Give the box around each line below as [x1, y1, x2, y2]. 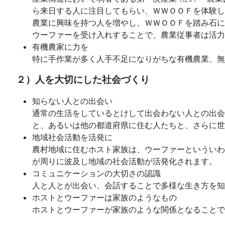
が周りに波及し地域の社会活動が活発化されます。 [32, 156, 217, 167]
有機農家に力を [32, 42, 88, 52]
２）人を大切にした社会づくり [16, 74, 150, 86]
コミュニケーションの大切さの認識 [32, 168, 161, 179]
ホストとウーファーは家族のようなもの [32, 192, 177, 203]
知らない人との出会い [32, 96, 113, 106]
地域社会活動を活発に [32, 132, 113, 143]
